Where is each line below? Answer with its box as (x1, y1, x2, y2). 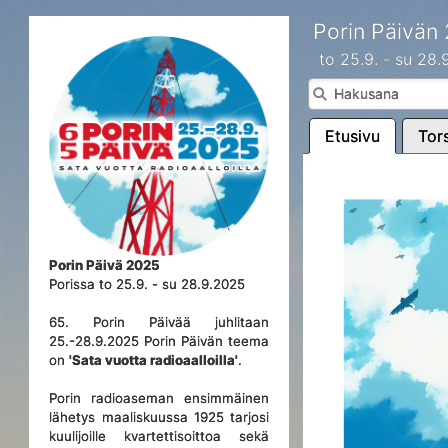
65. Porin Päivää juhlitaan (49, 314, 270, 330)
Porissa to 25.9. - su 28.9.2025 (49, 276, 246, 292)
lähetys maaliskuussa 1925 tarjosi (49, 409, 270, 425)
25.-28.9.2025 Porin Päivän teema (49, 333, 270, 349)
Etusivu (324, 126, 380, 146)
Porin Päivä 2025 (49, 257, 161, 273)
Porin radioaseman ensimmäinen (49, 390, 270, 406)
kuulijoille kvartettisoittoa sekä (49, 428, 270, 444)
